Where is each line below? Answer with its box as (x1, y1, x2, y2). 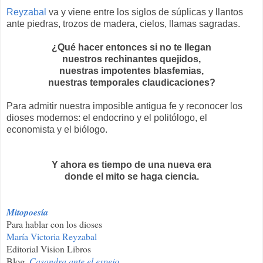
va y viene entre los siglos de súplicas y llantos (46, 7, 243, 18)
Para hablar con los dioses (6, 218, 102, 231)
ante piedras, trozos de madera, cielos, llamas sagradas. (6, 19, 240, 29)
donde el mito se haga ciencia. (64, 171, 199, 182)
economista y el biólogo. (6, 124, 107, 135)
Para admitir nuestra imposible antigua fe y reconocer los (6, 101, 242, 112)
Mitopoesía (6, 205, 48, 219)
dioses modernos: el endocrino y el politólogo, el (6, 113, 207, 123)
